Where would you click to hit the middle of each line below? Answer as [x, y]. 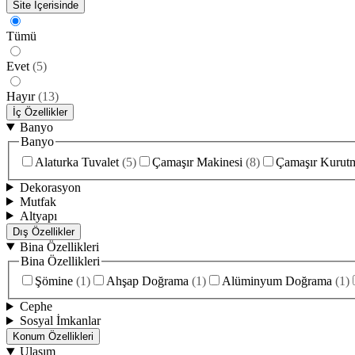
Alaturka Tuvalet [77, 162]
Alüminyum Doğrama [277, 281]
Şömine [54, 281]
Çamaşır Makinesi [197, 162]
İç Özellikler [40, 112]
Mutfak [38, 201]
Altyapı [38, 216]
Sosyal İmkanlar [60, 321]
